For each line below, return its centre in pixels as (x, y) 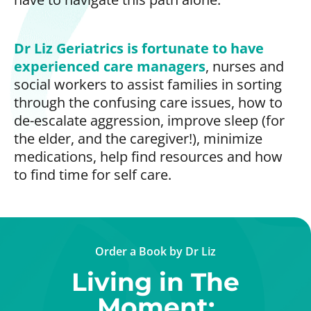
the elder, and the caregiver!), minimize (138, 138)
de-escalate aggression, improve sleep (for (149, 120)
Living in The (155, 281)
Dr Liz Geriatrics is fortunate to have (139, 48)
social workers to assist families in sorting (148, 84)
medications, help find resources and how (148, 156)
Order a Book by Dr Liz (155, 251)
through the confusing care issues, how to (148, 102)
